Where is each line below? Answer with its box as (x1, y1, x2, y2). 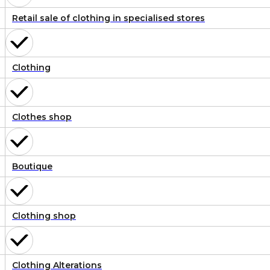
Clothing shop (12, 210, 76, 222)
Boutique (12, 161, 52, 172)
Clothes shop (12, 111, 72, 123)
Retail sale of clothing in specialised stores (12, 13, 205, 24)
